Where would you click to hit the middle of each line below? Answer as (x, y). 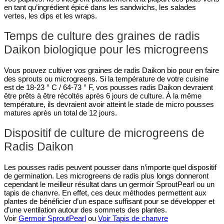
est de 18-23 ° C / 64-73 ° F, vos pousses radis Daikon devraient (108, 87)
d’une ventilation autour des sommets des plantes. (85, 209)
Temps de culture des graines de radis (102, 36)
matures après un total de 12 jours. (60, 112)
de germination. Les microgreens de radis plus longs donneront (106, 175)
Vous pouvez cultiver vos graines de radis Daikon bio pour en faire (111, 70)
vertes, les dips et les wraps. (50, 16)
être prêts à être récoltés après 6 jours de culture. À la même (103, 95)
